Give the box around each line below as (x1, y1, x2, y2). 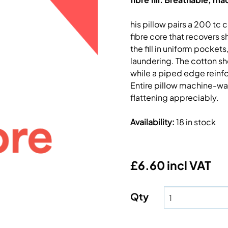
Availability (130, 117, 172, 127)
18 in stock (176, 117, 216, 127)
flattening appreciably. (130, 92, 219, 103)
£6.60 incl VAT (130, 158, 211, 173)
